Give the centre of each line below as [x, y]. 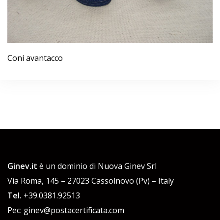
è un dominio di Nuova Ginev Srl [97, 166]
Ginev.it [22, 166]
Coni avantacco [35, 58]
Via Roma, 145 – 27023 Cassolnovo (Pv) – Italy [91, 181]
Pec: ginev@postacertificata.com [66, 210]
